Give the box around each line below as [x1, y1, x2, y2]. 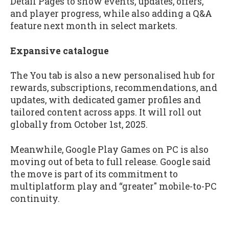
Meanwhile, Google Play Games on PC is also [10, 143, 209, 155]
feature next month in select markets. [10, 20, 177, 32]
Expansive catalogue [10, 44, 109, 57]
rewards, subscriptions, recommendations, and [10, 82, 217, 94]
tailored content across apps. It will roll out [10, 106, 201, 119]
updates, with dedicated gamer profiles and [10, 94, 201, 106]
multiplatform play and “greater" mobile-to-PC [10, 180, 217, 192]
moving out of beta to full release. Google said [10, 155, 211, 168]
